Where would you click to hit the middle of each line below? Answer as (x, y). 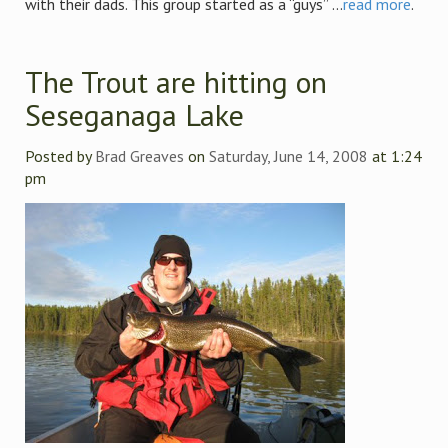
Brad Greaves (139, 156)
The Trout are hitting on (176, 81)
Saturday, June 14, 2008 (288, 156)
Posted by (60, 156)
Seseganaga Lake (134, 114)
